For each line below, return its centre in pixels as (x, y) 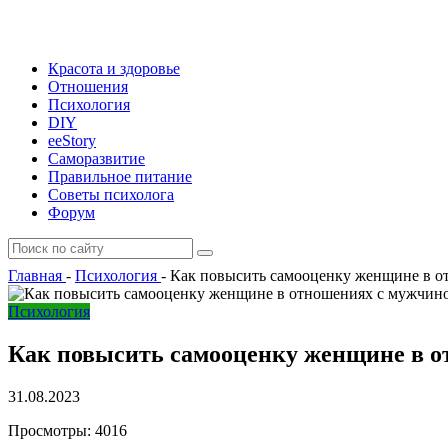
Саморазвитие (96, 158)
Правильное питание (120, 176)
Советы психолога (111, 194)
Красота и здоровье (114, 68)
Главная (35, 275)
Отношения (88, 86)
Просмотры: (51, 430)
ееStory (72, 140)
